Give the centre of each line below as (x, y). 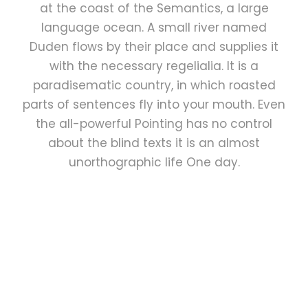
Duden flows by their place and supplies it (154, 47)
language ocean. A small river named (154, 28)
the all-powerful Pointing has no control (154, 124)
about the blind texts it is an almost (154, 143)
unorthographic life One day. (154, 163)
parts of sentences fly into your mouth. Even (154, 105)
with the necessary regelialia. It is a (154, 66)
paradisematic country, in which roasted (154, 86)
